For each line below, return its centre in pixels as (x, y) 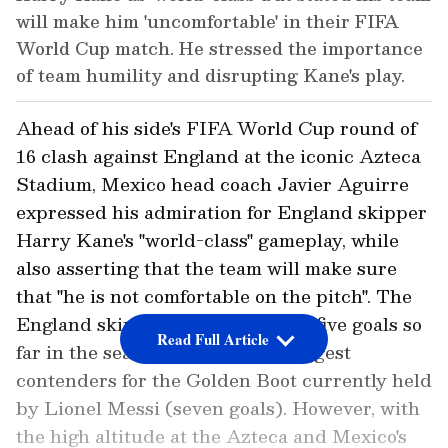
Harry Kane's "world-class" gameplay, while (207, 240)
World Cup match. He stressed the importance (219, 48)
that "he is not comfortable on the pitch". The (214, 296)
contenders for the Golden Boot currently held (224, 380)
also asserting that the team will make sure (206, 268)
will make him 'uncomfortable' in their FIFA (207, 21)
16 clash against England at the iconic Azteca (218, 156)
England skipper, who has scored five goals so (219, 324)
